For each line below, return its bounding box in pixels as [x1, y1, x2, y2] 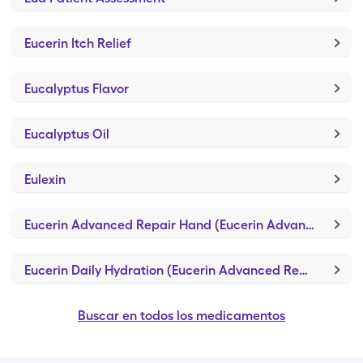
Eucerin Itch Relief [24, 36, 131, 51]
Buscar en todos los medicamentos [78, 308, 285, 323]
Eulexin [24, 172, 66, 187]
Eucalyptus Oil [24, 126, 109, 142]
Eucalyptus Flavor [24, 81, 129, 96]
